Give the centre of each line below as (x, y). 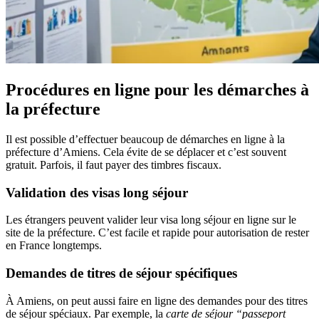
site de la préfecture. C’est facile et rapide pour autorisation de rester (157, 233)
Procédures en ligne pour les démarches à (157, 90)
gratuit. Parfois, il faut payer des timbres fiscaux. (114, 165)
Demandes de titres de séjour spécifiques (121, 273)
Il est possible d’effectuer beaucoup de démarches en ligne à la (145, 139)
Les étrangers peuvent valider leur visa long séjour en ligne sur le (151, 220)
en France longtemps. (54, 246)
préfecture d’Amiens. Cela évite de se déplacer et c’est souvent (146, 152)
